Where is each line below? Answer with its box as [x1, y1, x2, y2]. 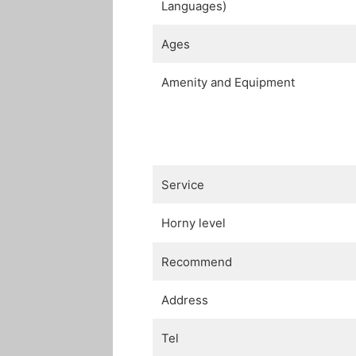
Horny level [161, 215, 226, 231]
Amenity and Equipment [161, 75, 295, 91]
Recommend [161, 254, 232, 270]
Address [161, 292, 208, 308]
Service [161, 177, 204, 193]
